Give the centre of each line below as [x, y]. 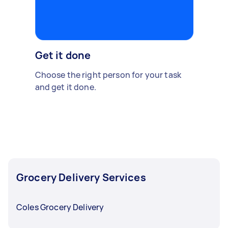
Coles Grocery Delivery [60, 207]
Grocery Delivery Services [81, 177]
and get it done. [65, 87]
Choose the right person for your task [108, 75]
